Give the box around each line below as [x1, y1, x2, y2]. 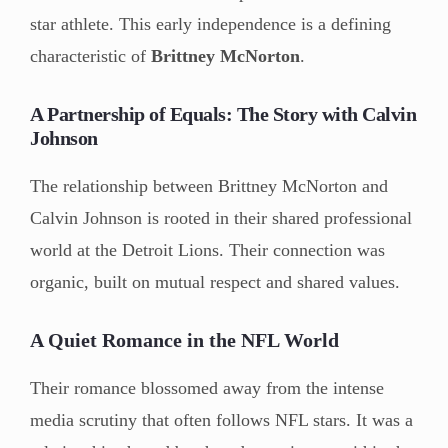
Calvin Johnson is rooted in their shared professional [30, 207, 412, 228]
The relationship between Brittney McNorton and [30, 175, 388, 196]
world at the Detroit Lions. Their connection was [30, 239, 385, 260]
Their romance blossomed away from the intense [30, 377, 384, 398]
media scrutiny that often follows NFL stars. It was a [30, 409, 413, 430]
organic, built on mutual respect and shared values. [30, 271, 400, 292]
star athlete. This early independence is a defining [30, 13, 391, 34]
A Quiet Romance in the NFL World [30, 328, 339, 351]
